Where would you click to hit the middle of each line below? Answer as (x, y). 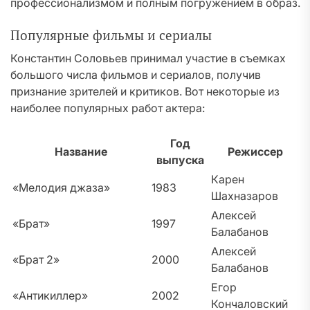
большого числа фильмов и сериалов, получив (136, 75)
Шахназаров (245, 196)
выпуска (180, 160)
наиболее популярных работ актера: (108, 108)
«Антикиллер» (50, 295)
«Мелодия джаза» (61, 188)
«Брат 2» (36, 259)
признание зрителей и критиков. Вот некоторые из (145, 91)
